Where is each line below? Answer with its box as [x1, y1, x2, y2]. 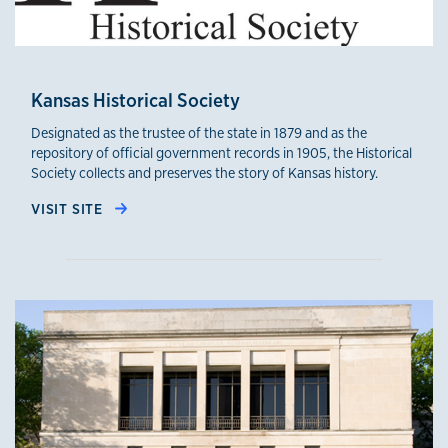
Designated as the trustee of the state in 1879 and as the [31, 122, 367, 142]
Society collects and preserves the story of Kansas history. [31, 162, 378, 182]
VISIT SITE [31, 198, 107, 218]
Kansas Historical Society [31, 86, 240, 113]
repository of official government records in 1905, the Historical [31, 142, 412, 162]
